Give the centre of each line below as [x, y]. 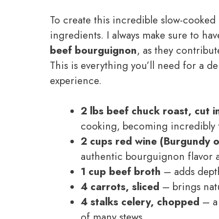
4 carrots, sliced [120, 187]
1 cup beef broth [121, 172]
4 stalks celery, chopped [140, 202]
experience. [76, 80]
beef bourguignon [93, 50]
